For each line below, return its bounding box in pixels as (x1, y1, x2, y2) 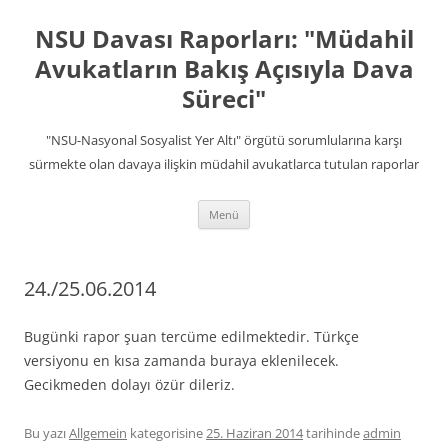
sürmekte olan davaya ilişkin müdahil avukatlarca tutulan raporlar (29, 155, 419, 173)
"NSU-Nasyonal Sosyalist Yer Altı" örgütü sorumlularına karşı (46, 131, 402, 149)
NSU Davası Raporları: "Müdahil (34, 22, 414, 55)
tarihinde (303, 424, 360, 442)
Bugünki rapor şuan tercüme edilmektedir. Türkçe (24, 327, 359, 346)
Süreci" (182, 82, 266, 115)
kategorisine (127, 424, 206, 442)
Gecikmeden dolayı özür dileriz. (24, 375, 235, 394)
